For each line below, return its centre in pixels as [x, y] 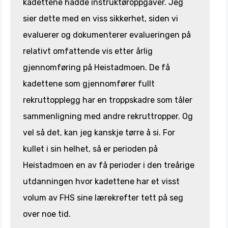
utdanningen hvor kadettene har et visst [101, 181]
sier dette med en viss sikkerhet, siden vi [101, 18]
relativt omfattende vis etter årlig [88, 51]
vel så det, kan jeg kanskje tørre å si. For [99, 132]
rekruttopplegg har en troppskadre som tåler [108, 100]
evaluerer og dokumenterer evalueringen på [107, 35]
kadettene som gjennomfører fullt [89, 83]
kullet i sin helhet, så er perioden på [90, 149]
